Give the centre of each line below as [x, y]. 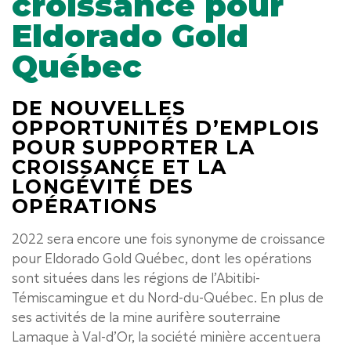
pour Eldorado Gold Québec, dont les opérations [162, 258]
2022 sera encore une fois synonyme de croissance [168, 239]
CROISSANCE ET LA [119, 166]
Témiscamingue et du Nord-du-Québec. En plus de [168, 297]
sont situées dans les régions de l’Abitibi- [136, 278]
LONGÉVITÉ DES [103, 186]
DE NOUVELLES [99, 108]
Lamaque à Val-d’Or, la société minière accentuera [166, 337]
